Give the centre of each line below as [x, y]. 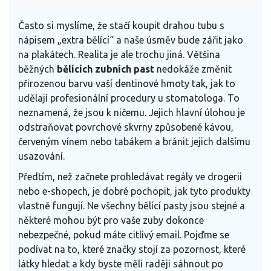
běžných [38, 69]
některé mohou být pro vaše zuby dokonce [111, 220]
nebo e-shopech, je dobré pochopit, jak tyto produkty [134, 191]
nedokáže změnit [193, 69]
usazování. [41, 156]
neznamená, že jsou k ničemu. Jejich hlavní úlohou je [132, 113]
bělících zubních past [106, 69]
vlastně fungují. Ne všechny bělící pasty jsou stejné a [132, 206]
